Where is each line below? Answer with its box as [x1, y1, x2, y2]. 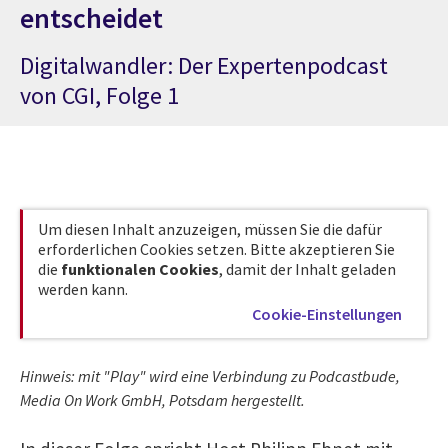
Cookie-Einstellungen [252, 303, 402, 324]
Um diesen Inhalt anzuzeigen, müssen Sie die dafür [38, 218, 382, 239]
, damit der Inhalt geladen [219, 258, 396, 279]
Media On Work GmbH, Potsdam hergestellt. [20, 389, 305, 410]
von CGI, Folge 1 [20, 79, 179, 111]
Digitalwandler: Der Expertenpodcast [20, 49, 388, 81]
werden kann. [38, 278, 128, 299]
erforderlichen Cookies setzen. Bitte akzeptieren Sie [38, 238, 395, 259]
